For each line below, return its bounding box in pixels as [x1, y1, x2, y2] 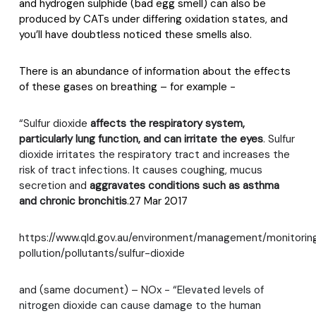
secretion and [19, 178, 90, 193]
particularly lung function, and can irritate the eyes [19, 132, 263, 146]
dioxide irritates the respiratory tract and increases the [19, 147, 290, 162]
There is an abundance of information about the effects [19, 64, 291, 78]
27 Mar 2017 [129, 194, 188, 208]
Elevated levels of [177, 283, 264, 297]
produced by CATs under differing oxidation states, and [19, 12, 288, 26]
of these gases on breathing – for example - [19, 80, 236, 94]
